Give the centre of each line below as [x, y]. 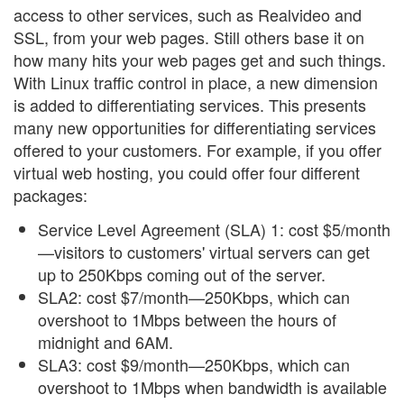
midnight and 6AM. [106, 341]
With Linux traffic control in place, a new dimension [196, 83]
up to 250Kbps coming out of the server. [182, 274]
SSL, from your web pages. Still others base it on [189, 37]
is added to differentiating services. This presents [190, 105]
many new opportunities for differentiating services [195, 128]
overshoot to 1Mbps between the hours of [187, 319]
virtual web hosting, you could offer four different [187, 173]
